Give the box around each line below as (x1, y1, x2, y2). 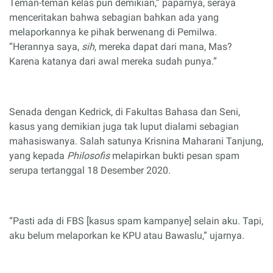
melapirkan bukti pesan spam (110, 149, 239, 161)
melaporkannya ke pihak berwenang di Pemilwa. (9, 26, 217, 38)
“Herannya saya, (9, 40, 82, 52)
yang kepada (9, 149, 67, 161)
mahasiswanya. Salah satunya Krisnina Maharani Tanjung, (9, 135, 263, 147)
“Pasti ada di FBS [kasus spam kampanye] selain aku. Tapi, (9, 214, 263, 227)
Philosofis (67, 149, 110, 161)
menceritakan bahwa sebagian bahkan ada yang (9, 11, 219, 23)
